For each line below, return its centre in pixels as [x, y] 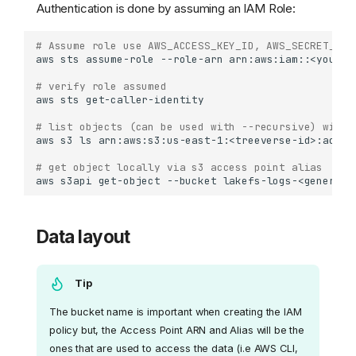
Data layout [83, 236]
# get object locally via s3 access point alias [182, 168]
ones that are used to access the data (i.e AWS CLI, [174, 348]
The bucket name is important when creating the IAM [176, 311]
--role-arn [192, 60]
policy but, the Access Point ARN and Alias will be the [177, 330]
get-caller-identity [145, 100]
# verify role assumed [101, 87]
